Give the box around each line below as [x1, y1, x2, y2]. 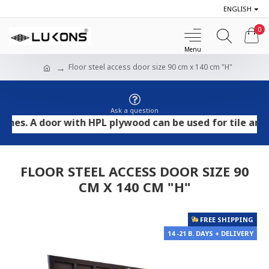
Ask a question [110, 106, 159, 115]
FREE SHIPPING [200, 215, 253, 224]
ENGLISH [223, 4, 252, 13]
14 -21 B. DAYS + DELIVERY [168, 229, 253, 238]
